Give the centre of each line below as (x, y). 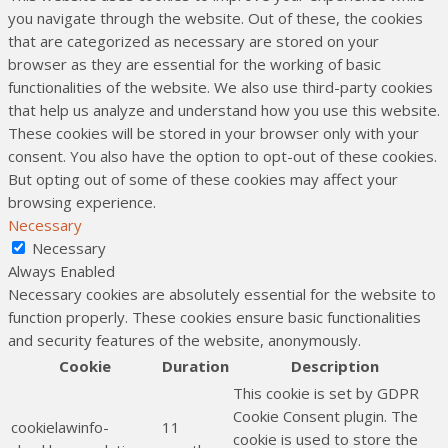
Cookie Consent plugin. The (325, 416)
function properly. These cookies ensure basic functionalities (214, 317)
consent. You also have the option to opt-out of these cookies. (222, 156)
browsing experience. (82, 202)
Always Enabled (61, 271)
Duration (195, 366)
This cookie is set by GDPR (326, 393)
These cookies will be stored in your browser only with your (213, 133)
